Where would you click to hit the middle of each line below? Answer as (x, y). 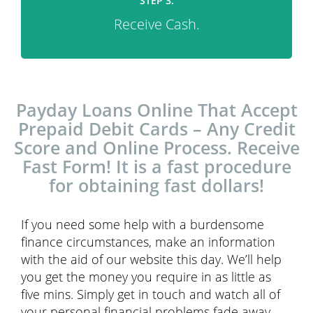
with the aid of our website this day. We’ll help (151, 259)
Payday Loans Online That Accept (156, 110)
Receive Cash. (156, 24)
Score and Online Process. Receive (156, 147)
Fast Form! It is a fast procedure (156, 166)
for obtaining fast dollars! (156, 185)
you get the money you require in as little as (146, 277)
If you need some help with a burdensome (143, 224)
